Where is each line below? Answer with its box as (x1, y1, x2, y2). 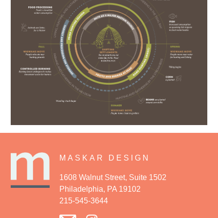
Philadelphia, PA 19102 (59, 184, 141, 193)
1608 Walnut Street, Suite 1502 (59, 173, 167, 182)
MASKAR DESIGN (59, 153, 151, 162)
